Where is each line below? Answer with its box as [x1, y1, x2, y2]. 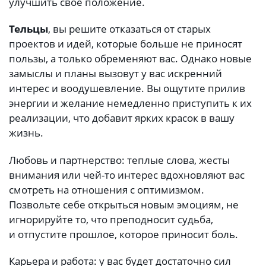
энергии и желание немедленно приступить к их [9, 96, 252, 110]
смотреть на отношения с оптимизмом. [9, 182, 204, 197]
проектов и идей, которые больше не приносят [9, 37, 242, 51]
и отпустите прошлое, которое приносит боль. [9, 227, 238, 241]
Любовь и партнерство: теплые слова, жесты [9, 153, 230, 167]
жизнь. [9, 126, 43, 140]
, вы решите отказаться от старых [48, 22, 211, 36]
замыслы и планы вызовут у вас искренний [9, 66, 222, 81]
